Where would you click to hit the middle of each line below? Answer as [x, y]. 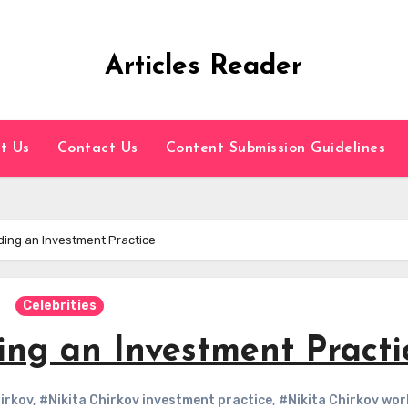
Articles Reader [204, 67]
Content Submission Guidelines [275, 148]
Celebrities [59, 306]
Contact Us [97, 148]
